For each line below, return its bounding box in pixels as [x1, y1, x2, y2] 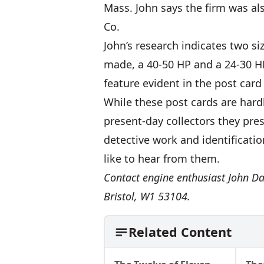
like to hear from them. [104, 151, 220, 166]
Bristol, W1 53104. [104, 189, 190, 203]
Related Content [128, 223, 232, 240]
